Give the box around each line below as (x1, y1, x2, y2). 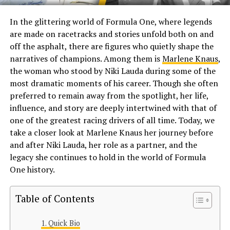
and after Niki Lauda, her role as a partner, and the (9, 139, 197, 150)
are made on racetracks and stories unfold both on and (9, 28, 214, 40)
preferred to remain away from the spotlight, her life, (9, 89, 208, 101)
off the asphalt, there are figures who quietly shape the (9, 40, 214, 52)
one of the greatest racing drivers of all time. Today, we (9, 114, 215, 126)
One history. (9, 163, 55, 175)
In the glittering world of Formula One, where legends (9, 15, 212, 27)
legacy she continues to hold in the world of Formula (9, 151, 206, 163)
